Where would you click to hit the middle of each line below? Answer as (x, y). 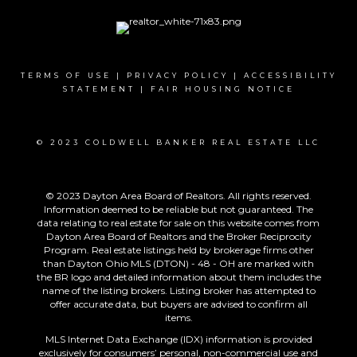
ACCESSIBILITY (290, 76)
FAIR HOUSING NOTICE (222, 89)
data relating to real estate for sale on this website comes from (178, 223)
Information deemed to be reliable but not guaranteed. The (178, 210)
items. (178, 318)
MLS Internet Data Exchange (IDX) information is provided (178, 339)
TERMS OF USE (66, 76)
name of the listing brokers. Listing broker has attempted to (178, 291)
